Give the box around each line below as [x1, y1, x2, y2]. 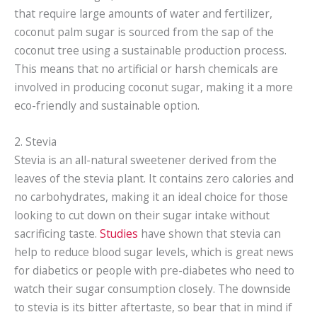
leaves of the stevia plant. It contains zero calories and [14, 170, 294, 186]
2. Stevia [14, 133, 57, 149]
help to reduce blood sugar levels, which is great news [14, 243, 294, 260]
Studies [100, 225, 138, 241]
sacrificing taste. [14, 225, 100, 241]
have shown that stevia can [138, 225, 281, 241]
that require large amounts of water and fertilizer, [14, 5, 272, 21]
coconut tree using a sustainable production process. [14, 42, 287, 58]
